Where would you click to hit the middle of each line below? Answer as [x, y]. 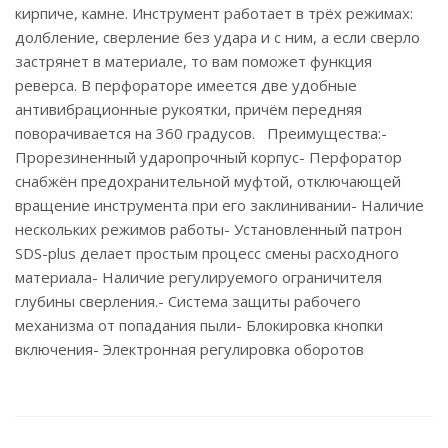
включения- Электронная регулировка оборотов [189, 349]
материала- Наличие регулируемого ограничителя [198, 277]
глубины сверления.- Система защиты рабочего [188, 301]
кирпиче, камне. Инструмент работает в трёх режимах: [214, 13]
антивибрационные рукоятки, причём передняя [188, 109]
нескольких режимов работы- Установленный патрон [208, 229]
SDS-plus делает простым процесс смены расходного [207, 253]
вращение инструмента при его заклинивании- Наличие [219, 205]
